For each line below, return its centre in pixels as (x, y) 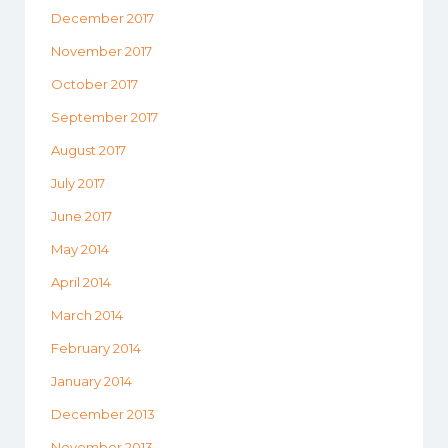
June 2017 (81, 216)
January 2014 (91, 381)
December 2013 (103, 414)
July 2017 (78, 183)
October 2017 (94, 84)
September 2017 (104, 117)
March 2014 (87, 315)
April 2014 (81, 282)
